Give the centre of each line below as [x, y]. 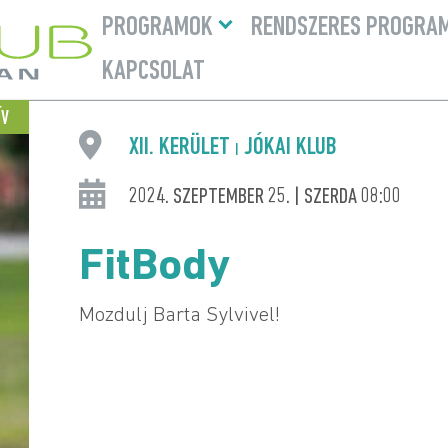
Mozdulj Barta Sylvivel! [179, 315]
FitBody [154, 267]
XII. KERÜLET [181, 147]
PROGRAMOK [157, 27]
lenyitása [256, 30]
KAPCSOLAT [153, 71]
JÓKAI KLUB [287, 147]
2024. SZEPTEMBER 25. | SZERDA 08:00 [264, 197]
